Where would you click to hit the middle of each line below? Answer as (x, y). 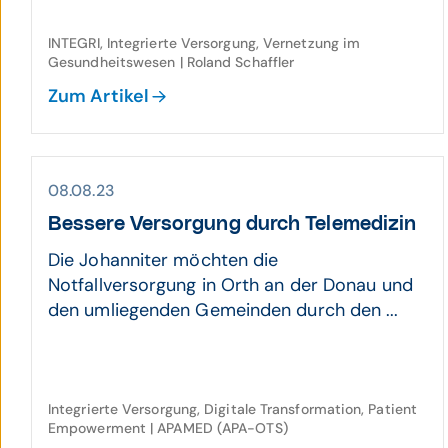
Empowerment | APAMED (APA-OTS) (168, 428)
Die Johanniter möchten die (163, 260)
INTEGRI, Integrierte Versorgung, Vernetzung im (204, 43)
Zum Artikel (98, 96)
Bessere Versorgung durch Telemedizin (232, 224)
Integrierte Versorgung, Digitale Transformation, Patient (233, 409)
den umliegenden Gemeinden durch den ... (223, 310)
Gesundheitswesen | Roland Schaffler (171, 62)
